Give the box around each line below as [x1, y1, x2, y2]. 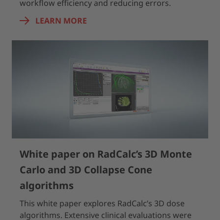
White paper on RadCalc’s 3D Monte [20, 147, 192, 161]
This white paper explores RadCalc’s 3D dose [20, 198, 185, 209]
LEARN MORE [35, 15, 87, 26]
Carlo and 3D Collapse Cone [20, 163, 152, 176]
